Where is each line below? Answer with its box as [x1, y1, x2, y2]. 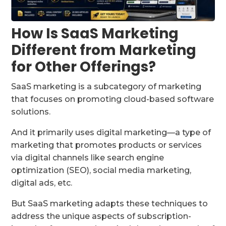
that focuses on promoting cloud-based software [11, 94, 214, 104]
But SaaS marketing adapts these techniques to [11, 199, 208, 209]
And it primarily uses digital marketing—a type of [11, 128, 211, 138]
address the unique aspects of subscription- [11, 211, 192, 221]
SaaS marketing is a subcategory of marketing [11, 82, 202, 92]
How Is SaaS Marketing [11, 24, 179, 44]
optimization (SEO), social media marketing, [11, 165, 192, 176]
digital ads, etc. [11, 178, 75, 188]
